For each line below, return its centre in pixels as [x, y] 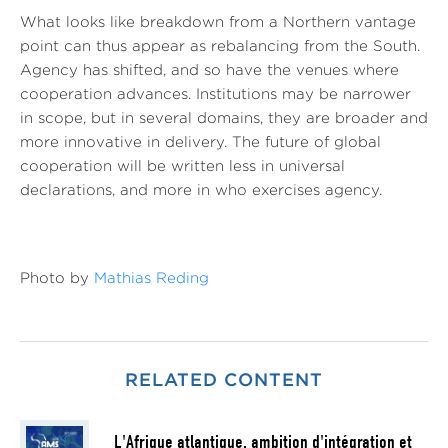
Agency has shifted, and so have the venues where [209, 71]
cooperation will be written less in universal [182, 167]
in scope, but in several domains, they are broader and [224, 119]
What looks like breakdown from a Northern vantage [218, 23]
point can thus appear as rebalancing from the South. [220, 47]
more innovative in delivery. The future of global [200, 143]
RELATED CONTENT [224, 381]
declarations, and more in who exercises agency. [201, 191]
